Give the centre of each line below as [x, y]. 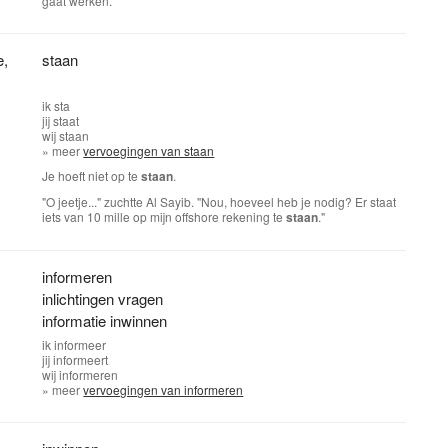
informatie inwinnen [105, 320]
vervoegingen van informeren [163, 389]
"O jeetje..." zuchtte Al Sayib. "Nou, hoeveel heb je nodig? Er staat [219, 201]
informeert [81, 359]
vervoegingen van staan [149, 150]
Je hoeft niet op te [92, 175]
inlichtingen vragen [103, 298]
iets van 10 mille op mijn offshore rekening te [164, 216]
